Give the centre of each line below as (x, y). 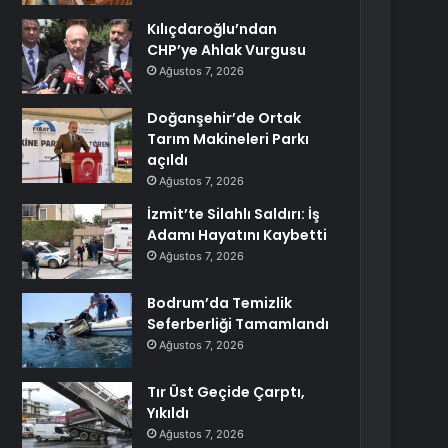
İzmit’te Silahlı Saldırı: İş (234, 214)
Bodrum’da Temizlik (220, 303)
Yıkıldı (168, 413)
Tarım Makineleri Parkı (228, 139)
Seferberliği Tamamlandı (238, 324)
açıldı (168, 160)
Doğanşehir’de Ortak (224, 118)
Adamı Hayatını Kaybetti (237, 235)
